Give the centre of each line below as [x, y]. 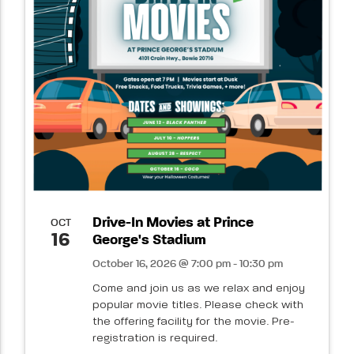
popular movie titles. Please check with [198, 305]
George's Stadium [149, 240]
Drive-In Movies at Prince [173, 222]
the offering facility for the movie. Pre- [193, 321]
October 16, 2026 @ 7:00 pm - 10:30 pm [187, 264]
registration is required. [154, 338]
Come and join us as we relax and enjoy [198, 288]
